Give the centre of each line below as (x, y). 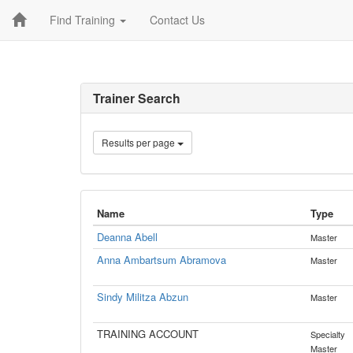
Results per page (139, 142)
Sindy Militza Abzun (143, 297)
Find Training (84, 20)
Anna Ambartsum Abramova (162, 260)
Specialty (328, 334)
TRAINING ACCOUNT (148, 334)
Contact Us (177, 20)
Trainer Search (137, 98)
